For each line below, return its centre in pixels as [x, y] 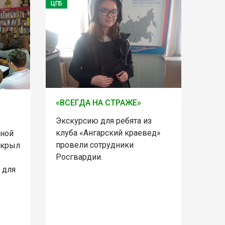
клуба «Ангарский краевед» [108, 133]
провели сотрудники [94, 145]
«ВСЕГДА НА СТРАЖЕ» [98, 103]
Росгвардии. [79, 157]
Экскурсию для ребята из [103, 121]
